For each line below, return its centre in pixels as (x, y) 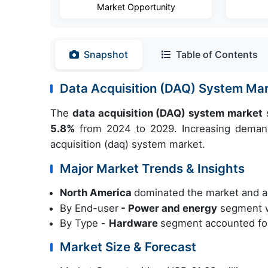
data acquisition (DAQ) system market (167, 113)
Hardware (135, 223)
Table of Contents (217, 54)
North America (97, 193)
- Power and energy (168, 208)
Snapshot (106, 54)
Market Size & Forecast (128, 247)
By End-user (89, 208)
